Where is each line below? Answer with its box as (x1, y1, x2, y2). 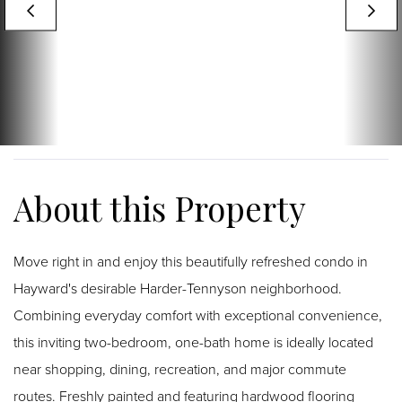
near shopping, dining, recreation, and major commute (13, 358, 346, 379)
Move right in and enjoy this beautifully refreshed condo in (13, 250, 368, 271)
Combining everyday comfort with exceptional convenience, (13, 304, 382, 325)
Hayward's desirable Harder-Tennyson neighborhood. (13, 277, 342, 298)
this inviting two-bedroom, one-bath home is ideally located (13, 331, 373, 352)
